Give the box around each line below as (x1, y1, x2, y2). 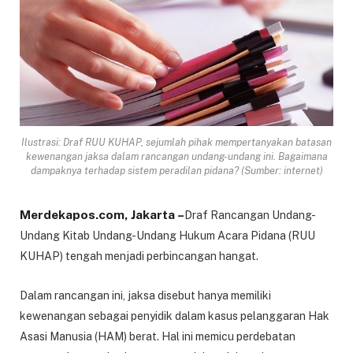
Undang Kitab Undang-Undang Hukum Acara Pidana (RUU (20, 229, 315, 242)
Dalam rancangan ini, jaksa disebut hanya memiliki (20, 288, 271, 302)
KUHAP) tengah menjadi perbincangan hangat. (20, 249, 258, 262)
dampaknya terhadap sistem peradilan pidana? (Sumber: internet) (30, 164, 323, 176)
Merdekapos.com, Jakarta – (20, 206, 184, 222)
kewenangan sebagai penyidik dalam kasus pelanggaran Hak (20, 309, 329, 322)
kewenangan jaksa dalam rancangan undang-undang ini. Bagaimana (25, 150, 328, 162)
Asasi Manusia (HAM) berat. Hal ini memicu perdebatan (20, 329, 295, 343)
